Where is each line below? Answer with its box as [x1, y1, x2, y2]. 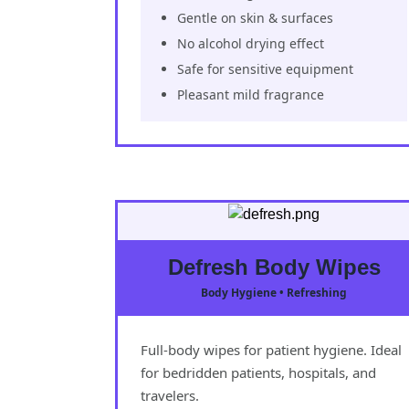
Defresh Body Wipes [167, 254, 381, 279]
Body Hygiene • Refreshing [201, 284, 347, 300]
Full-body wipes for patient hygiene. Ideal [141, 340, 402, 359]
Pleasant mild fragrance [177, 85, 324, 103]
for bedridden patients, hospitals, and [141, 362, 376, 382]
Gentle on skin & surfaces [177, 8, 333, 26]
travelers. [141, 385, 199, 404]
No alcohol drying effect [177, 34, 324, 52]
